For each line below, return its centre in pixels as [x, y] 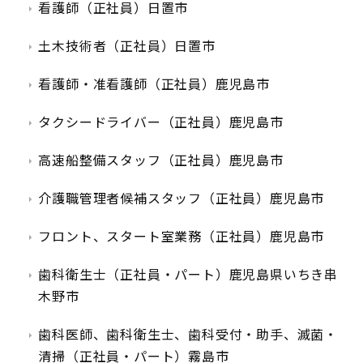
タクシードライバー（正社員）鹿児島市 [161, 122]
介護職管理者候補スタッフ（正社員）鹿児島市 [181, 199]
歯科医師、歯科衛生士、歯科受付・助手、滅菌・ [188, 335]
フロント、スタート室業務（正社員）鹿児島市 [181, 237]
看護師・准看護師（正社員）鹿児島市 [154, 84]
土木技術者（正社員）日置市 [127, 46]
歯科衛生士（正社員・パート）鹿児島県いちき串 [188, 275]
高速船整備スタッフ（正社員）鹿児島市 [161, 160]
